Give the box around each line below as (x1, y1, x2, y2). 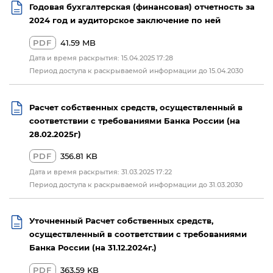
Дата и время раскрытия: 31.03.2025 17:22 (29, 166, 172, 176)
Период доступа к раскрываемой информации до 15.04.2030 (29, 66, 243, 76)
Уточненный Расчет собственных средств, (29, 215, 213, 226)
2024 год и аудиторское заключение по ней (29, 14, 221, 25)
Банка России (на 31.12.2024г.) (29, 242, 157, 253)
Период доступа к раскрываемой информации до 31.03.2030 (29, 179, 243, 189)
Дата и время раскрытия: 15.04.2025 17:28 (29, 52, 173, 62)
